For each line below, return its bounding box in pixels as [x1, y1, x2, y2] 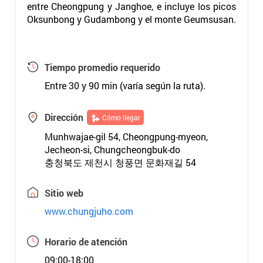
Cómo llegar [102, 113, 140, 122]
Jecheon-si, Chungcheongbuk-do [44, 143, 180, 156]
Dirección [44, 111, 83, 123]
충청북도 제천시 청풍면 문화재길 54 [44, 156, 196, 168]
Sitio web [44, 187, 83, 199]
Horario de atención [44, 235, 127, 248]
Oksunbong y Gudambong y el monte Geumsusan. [26, 13, 236, 25]
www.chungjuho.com [44, 205, 133, 217]
